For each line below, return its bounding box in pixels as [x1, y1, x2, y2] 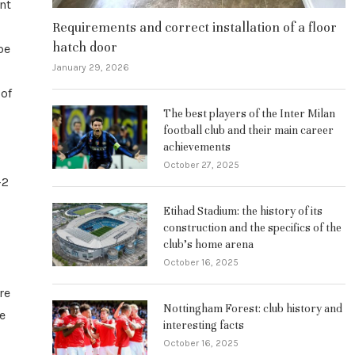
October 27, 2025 [163, 158, 239, 170]
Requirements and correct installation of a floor [52, 18, 337, 36]
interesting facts [163, 318, 244, 332]
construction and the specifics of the [163, 220, 342, 235]
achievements [163, 139, 231, 154]
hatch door [52, 38, 117, 55]
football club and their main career [163, 123, 334, 137]
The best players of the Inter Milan [163, 106, 335, 120]
